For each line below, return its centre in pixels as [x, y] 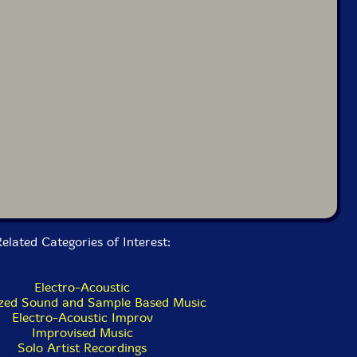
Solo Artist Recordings [82, 347]
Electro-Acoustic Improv [82, 317]
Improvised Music [82, 332]
